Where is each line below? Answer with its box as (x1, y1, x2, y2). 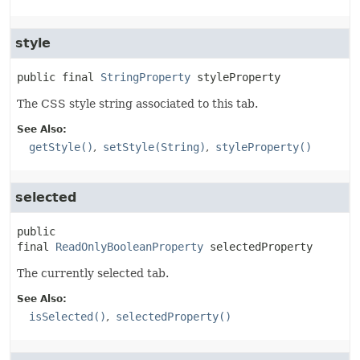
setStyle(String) (103, 141, 206, 153)
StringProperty (100, 71, 190, 84)
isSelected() (29, 310, 106, 323)
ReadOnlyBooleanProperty (55, 240, 203, 253)
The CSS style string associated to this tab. (17, 97, 258, 110)
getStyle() (29, 141, 93, 153)
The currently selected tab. (17, 267, 169, 280)
